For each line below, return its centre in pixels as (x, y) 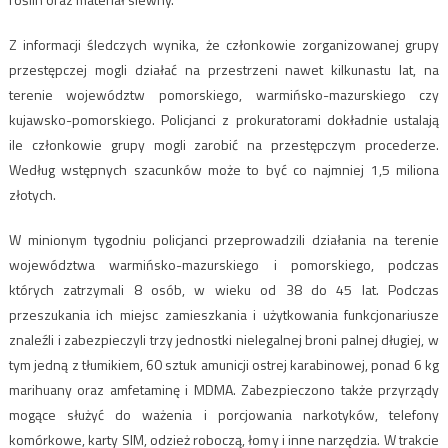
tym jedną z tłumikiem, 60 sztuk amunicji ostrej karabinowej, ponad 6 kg (224, 365)
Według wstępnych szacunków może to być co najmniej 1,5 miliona (224, 170)
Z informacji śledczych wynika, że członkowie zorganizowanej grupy (224, 45)
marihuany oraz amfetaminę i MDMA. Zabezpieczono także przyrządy (224, 390)
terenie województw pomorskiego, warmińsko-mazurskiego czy (224, 95)
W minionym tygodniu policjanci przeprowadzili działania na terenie (224, 240)
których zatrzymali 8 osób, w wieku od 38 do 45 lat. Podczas (224, 290)
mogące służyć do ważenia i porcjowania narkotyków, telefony (224, 415)
